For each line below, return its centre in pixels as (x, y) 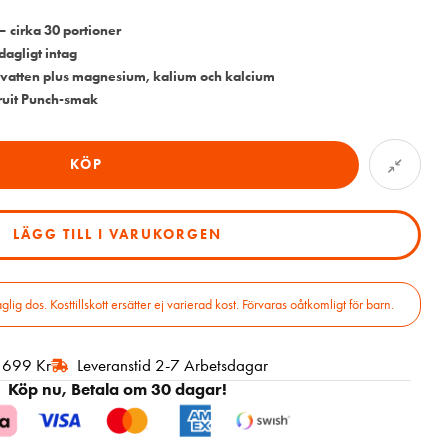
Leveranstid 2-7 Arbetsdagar (173, 365)
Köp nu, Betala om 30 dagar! (118, 389)
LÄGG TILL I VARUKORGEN (118, 234)
